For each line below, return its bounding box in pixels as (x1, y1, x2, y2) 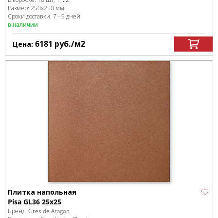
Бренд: (8, 207, 28, 215)
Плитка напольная (8, 187, 76, 197)
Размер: (8, 4, 31, 12)
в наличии (8, 20, 38, 29)
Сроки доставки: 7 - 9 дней (8, 12, 80, 20)
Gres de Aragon (28, 207, 70, 215)
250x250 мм (31, 4, 64, 12)
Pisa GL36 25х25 (8, 197, 61, 206)
